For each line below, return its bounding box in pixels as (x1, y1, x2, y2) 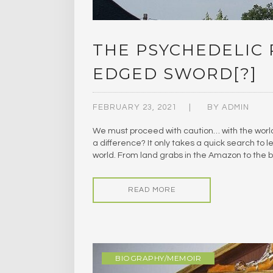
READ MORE (128, 186, 175, 194)
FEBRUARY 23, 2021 (93, 103, 177, 112)
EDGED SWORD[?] (93, 64, 257, 84)
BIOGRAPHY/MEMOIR (115, 253, 201, 263)
